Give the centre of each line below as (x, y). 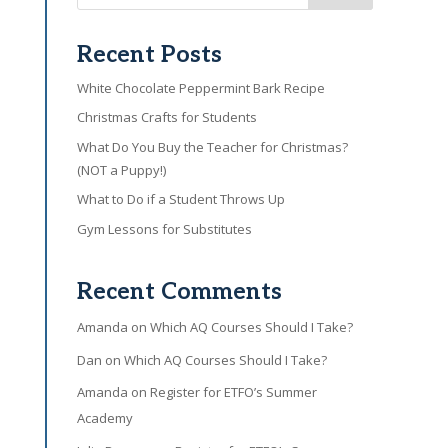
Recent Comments (179, 292)
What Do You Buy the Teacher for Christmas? (212, 146)
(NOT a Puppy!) (121, 169)
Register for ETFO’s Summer (233, 392)
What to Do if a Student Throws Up (180, 199)
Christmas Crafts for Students (166, 117)
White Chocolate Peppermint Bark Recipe (200, 87)
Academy (104, 418)
